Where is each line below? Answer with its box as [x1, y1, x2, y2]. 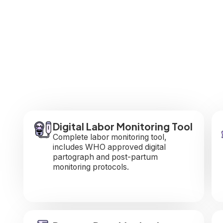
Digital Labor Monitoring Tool [52, 119, 193, 132]
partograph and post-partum [52, 152, 158, 162]
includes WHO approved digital [52, 142, 166, 152]
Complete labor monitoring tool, [52, 132, 167, 142]
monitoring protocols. [52, 162, 129, 172]
